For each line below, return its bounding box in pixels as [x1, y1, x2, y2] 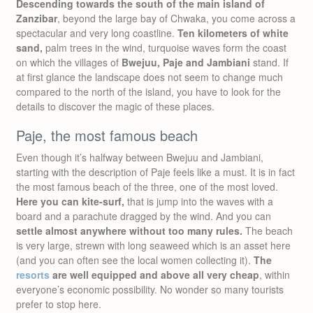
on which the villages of [16, 55, 122, 69]
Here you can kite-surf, [16, 194, 124, 208]
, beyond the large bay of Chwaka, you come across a [57, 11, 296, 25]
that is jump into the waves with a [124, 194, 273, 208]
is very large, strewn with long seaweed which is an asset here [16, 238, 291, 252]
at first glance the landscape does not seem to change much [16, 70, 283, 84]
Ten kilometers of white [177, 26, 289, 40]
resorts [16, 268, 50, 282]
